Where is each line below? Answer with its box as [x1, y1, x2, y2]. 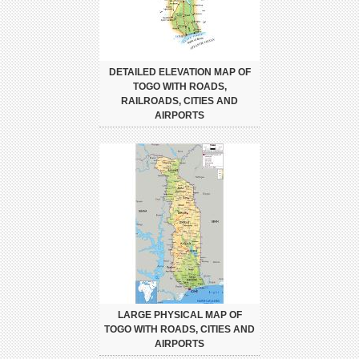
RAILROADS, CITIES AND [121, 95, 238, 107]
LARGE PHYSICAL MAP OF [117, 309, 242, 321]
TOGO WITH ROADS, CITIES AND [104, 324, 255, 336]
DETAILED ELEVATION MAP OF [108, 67, 251, 79]
